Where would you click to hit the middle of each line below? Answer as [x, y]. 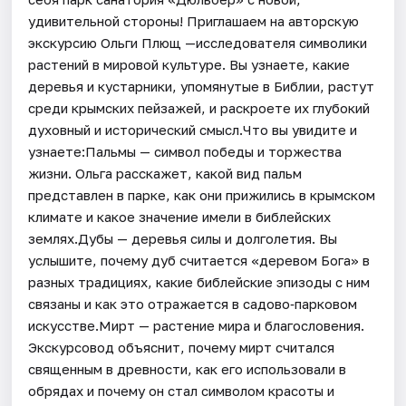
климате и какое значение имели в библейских [180, 216]
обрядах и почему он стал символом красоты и [182, 390]
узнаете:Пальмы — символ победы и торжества [185, 151]
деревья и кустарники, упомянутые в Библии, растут [202, 86]
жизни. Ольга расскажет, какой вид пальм [165, 173]
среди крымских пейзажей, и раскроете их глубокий [199, 107]
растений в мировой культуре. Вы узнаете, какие [189, 64]
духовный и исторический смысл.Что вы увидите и [193, 129]
